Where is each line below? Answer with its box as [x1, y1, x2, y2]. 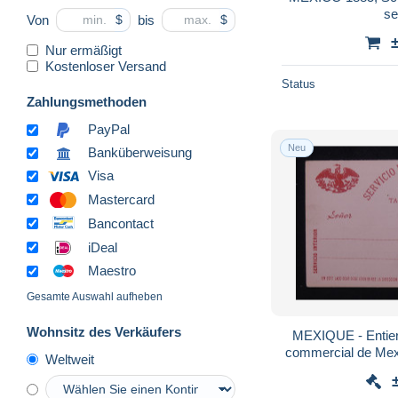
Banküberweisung [88, 145, 192, 161]
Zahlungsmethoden [27, 93, 147, 109]
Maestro [88, 263, 136, 279]
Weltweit [45, 352, 94, 368]
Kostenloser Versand [45, 58, 166, 74]
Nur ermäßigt [45, 42, 122, 58]
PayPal [88, 122, 130, 138]
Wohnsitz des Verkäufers [27, 324, 181, 340]
